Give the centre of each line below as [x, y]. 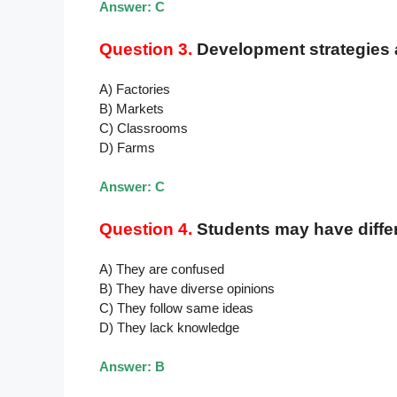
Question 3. [146, 49]
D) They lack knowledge [169, 327]
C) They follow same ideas [176, 307]
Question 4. [146, 229]
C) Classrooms [144, 128]
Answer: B [132, 367]
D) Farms [127, 147]
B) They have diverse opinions [187, 288]
